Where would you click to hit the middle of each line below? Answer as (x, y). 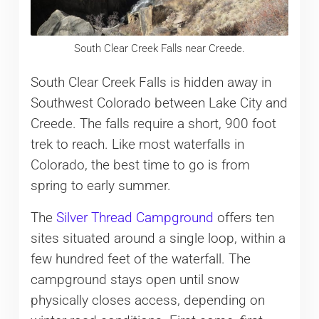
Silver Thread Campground (135, 218)
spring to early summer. (100, 185)
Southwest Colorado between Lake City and (159, 103)
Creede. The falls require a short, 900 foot (153, 124)
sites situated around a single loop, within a (158, 238)
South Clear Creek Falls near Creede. (159, 49)
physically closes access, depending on (147, 300)
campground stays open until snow (135, 279)
